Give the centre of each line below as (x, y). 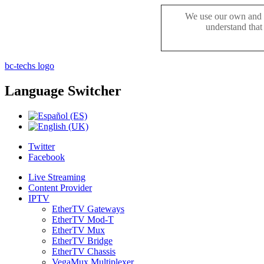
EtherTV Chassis (84, 251)
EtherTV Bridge (82, 240)
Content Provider (60, 187)
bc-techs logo (29, 66)
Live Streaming (57, 177)
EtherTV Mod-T (83, 219)
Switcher (93, 90)
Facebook (47, 157)
